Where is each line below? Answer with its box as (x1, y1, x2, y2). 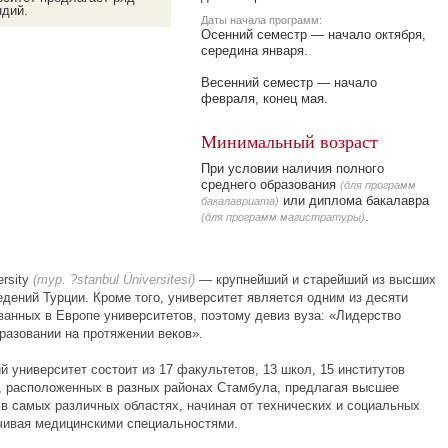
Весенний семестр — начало (201, 75, 377, 90)
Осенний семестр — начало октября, (201, 27, 426, 42)
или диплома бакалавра (279, 193, 429, 208)
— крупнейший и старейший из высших (195, 272, 436, 287)
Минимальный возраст (201, 129, 378, 153)
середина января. (201, 43, 308, 58)
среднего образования (201, 177, 340, 192)
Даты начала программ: (201, 14, 322, 26)
